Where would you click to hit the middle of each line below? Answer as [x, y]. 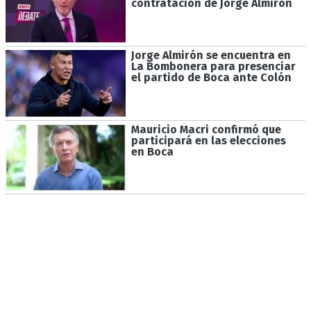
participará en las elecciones [208, 140]
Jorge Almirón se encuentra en [211, 56]
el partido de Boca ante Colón [211, 78]
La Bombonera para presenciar [213, 67]
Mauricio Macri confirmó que [206, 129]
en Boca [152, 151]
